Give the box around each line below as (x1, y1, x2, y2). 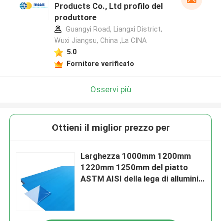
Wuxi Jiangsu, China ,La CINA (54, 37, 147, 45)
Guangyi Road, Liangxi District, (63, 25, 162, 34)
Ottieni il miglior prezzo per (51, 122, 170, 134)
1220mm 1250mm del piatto (80, 162, 188, 173)
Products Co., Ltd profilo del (54, 1, 163, 11)
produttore (54, 12, 97, 23)
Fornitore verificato (66, 59, 134, 68)
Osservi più (90, 84, 131, 94)
